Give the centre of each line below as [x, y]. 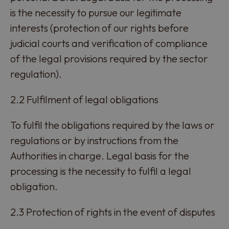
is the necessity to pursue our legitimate [96, 13]
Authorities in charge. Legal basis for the [100, 156]
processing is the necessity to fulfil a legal [101, 171]
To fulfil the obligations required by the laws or [112, 125]
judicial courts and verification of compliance [109, 43]
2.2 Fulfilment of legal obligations [84, 99]
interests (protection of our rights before [99, 28]
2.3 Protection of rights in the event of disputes [113, 212]
